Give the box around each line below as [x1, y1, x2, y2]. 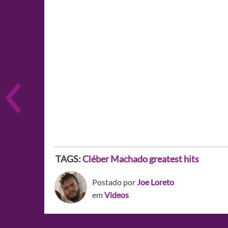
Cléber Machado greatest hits [82, 153, 199, 164]
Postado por [92, 177, 137, 187]
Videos [104, 190, 129, 199]
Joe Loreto [137, 177, 174, 187]
